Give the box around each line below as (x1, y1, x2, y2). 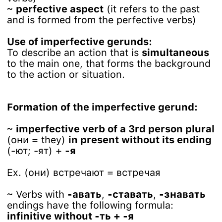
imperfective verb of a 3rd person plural (16, 123, 215, 135)
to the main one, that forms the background (7, 57, 211, 69)
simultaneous (142, 47, 209, 58)
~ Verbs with (7, 188, 67, 200)
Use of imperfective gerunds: (7, 36, 152, 48)
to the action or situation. (7, 68, 125, 80)
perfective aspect (16, 3, 104, 15)
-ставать (108, 188, 153, 200)
